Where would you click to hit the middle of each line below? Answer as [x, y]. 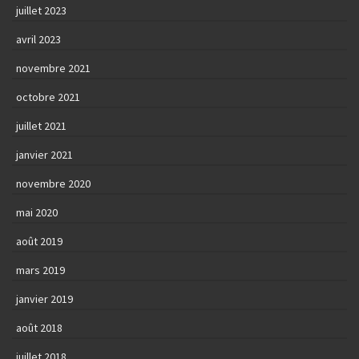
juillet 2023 [41, 11]
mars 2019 [40, 270]
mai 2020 [37, 213]
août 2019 [39, 242]
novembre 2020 [53, 184]
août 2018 [39, 328]
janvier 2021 [44, 155]
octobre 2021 [48, 97]
